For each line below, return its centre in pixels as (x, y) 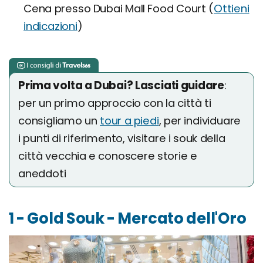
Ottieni (232, 9)
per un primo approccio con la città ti (115, 103)
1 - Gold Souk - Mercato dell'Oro (128, 218)
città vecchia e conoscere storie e (108, 156)
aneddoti (42, 173)
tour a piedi (129, 121)
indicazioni (50, 26)
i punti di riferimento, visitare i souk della (122, 138)
